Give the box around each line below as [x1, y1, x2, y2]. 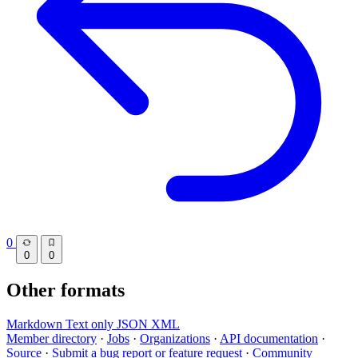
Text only [66, 316, 117, 331]
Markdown [6, 316, 66, 331]
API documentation [220, 331, 318, 345]
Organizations [140, 331, 210, 345]
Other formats [6, 279, 125, 300]
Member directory [6, 331, 97, 345]
